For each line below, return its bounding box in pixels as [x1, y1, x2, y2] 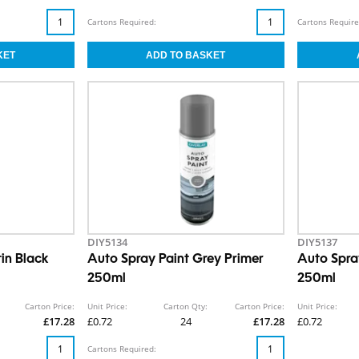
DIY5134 [87, 235, 127, 249]
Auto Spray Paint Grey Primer [87, 253, 264, 266]
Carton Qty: [163, 301, 208, 312]
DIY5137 [297, 235, 338, 249]
